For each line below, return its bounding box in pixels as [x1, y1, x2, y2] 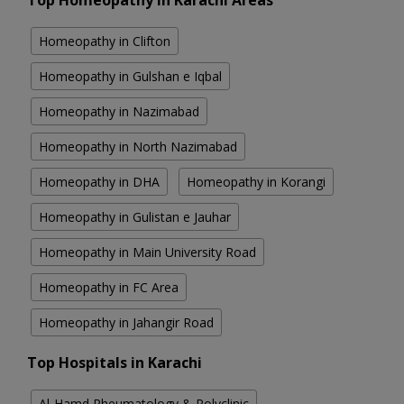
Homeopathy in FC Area [39, 279, 179, 297]
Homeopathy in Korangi [187, 173, 326, 191]
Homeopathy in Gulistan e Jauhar [39, 208, 231, 226]
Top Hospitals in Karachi [27, 353, 202, 373]
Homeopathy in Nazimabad [39, 103, 199, 121]
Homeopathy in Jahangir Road [39, 314, 214, 332]
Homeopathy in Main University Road [39, 243, 256, 262]
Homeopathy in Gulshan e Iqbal [39, 68, 222, 86]
